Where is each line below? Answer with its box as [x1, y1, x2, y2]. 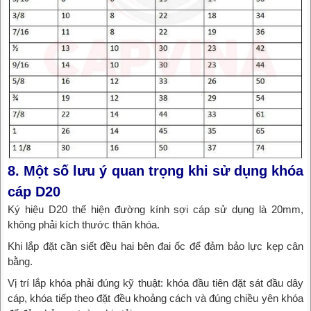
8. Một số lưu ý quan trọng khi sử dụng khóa [8, 162, 303, 178]
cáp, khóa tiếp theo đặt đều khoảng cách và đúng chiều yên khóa [8, 292, 303, 304]
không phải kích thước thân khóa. [8, 218, 160, 230]
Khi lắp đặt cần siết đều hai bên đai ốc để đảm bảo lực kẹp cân [8, 239, 303, 252]
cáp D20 [8, 183, 60, 199]
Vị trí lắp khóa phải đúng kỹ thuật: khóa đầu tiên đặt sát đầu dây [8, 276, 303, 289]
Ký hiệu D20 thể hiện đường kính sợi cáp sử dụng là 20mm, [8, 203, 303, 215]
